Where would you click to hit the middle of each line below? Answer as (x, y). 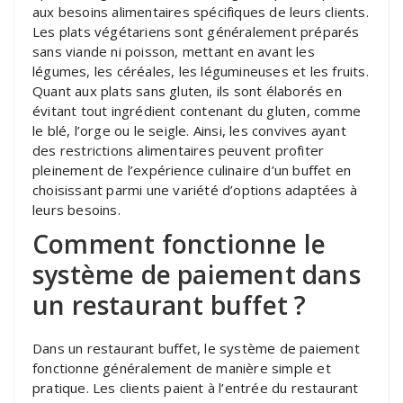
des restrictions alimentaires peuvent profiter (179, 150)
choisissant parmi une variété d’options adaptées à (195, 189)
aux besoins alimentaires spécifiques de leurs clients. (201, 11)
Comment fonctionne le (179, 243)
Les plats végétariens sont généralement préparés (196, 31)
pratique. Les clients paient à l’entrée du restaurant (196, 387)
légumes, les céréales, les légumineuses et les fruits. (201, 71)
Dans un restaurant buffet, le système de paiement (196, 348)
